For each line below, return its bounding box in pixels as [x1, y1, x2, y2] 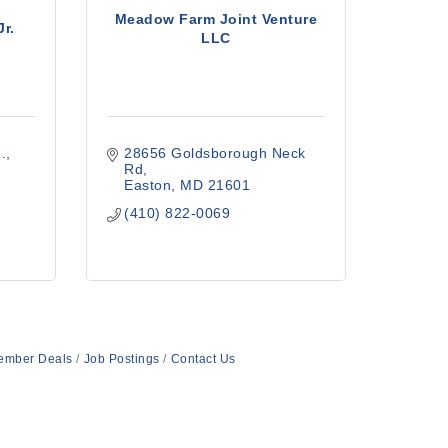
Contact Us [170, 352, 236, 366]
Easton [124, 177, 172, 193]
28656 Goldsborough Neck [124, 145, 306, 161]
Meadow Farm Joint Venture [114, 10, 318, 27]
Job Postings [83, 352, 160, 366]
